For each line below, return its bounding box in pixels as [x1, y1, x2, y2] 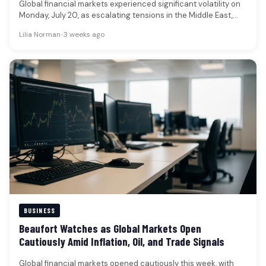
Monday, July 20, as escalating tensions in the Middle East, [19, 9, 233, 20]
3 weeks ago [64, 30, 104, 40]
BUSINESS [24, 206, 55, 214]
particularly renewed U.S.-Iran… [19, 21, 135, 31]
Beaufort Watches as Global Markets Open [19, 221, 201, 235]
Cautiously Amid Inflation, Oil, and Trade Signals [19, 234, 224, 248]
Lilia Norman [19, 30, 61, 40]
